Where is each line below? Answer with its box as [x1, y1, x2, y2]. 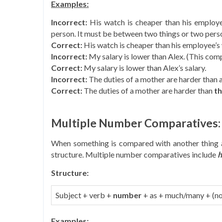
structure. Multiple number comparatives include [51, 150, 218, 159]
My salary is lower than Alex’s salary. [84, 63, 208, 72]
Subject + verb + [55, 190, 113, 200]
